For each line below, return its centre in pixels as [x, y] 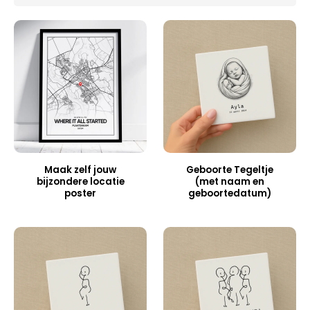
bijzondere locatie [80, 182]
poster [80, 194]
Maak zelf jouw [80, 170]
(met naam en [230, 182]
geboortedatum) [230, 194]
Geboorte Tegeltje [230, 170]
